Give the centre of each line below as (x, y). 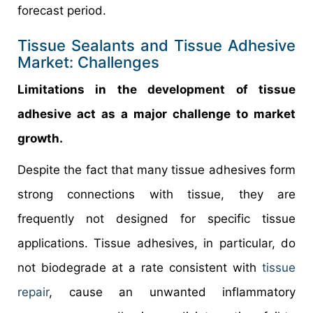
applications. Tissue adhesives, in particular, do (156, 243)
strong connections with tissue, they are (156, 194)
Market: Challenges (88, 62)
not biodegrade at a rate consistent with (140, 267)
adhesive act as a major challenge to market (156, 114)
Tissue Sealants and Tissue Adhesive (156, 45)
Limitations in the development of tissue (156, 89)
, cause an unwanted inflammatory (172, 292)
